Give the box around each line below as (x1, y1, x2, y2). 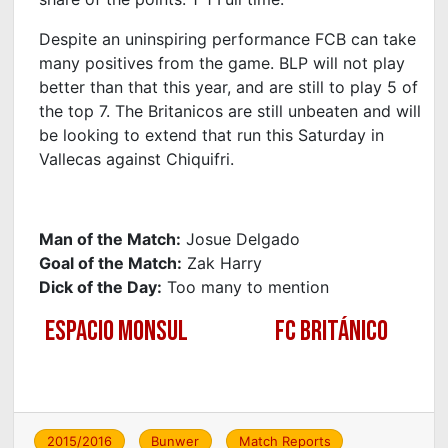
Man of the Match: (39, 228, 182, 249)
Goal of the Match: (39, 252, 183, 273)
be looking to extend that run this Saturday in (39, 124, 385, 145)
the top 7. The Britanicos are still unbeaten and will (39, 100, 422, 121)
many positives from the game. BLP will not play (39, 52, 406, 73)
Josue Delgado (181, 228, 301, 249)
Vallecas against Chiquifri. (39, 148, 235, 169)
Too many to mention (162, 276, 330, 297)
